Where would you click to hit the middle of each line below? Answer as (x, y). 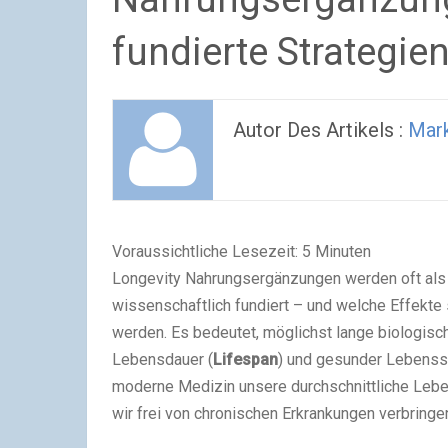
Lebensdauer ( (162, 359)
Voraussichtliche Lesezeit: (205, 251)
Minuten (343, 251)
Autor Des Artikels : (320, 130)
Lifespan (245, 359)
